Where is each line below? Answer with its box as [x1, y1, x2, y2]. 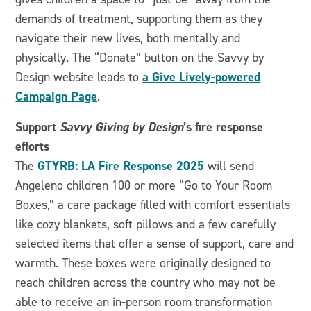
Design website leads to [15, 69, 143, 85]
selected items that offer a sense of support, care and [15, 236, 294, 251]
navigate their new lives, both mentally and [15, 31, 241, 46]
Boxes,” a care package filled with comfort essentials [15, 197, 291, 212]
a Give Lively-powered [142, 69, 261, 85]
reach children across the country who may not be [15, 275, 276, 290]
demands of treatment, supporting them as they [15, 11, 263, 26]
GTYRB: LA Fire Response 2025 [37, 158, 205, 174]
